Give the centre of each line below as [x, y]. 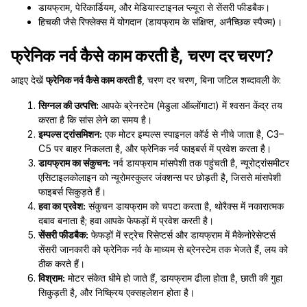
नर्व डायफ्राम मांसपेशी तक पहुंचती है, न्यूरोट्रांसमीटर [200, 163]
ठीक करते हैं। [62, 263]
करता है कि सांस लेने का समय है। [95, 120]
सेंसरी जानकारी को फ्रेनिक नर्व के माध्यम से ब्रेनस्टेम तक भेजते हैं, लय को [163, 249]
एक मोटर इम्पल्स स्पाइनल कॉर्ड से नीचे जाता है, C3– [193, 134]
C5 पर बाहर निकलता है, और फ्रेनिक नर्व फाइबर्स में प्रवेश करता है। [155, 148]
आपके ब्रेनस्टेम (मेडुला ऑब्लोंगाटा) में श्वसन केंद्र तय [191, 105]
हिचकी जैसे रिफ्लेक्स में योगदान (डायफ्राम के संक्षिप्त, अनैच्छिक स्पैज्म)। [160, 22]
